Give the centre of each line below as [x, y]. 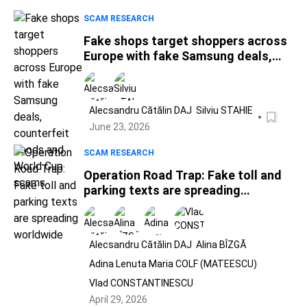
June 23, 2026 [120, 127]
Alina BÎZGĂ [221, 245]
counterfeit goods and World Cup [179, 71]
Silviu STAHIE [224, 110]
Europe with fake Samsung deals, [178, 56]
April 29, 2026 [118, 299]
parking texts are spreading [162, 190]
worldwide [113, 205]
